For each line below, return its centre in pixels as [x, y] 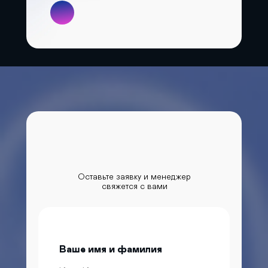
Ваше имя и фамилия [111, 249]
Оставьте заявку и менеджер [134, 177]
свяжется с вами [134, 186]
